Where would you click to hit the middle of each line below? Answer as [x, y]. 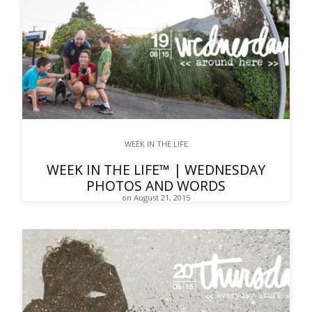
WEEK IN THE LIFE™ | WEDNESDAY [156, 170]
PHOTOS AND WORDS [156, 186]
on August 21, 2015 [156, 198]
